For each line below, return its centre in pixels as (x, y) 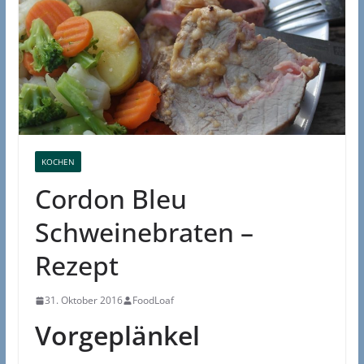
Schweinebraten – (144, 232)
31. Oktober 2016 (83, 301)
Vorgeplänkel (117, 336)
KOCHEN (58, 162)
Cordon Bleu (110, 199)
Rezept (76, 266)
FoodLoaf (153, 301)
